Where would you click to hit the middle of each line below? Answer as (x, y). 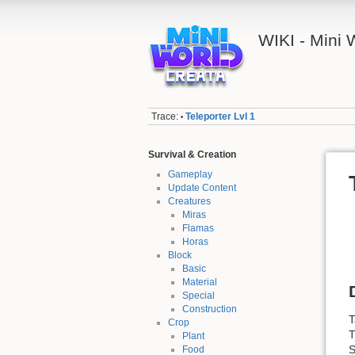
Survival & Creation (192, 154)
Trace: (165, 117)
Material (199, 282)
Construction (209, 309)
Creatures (189, 202)
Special (198, 296)
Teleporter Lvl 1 (221, 117)
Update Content (202, 188)
